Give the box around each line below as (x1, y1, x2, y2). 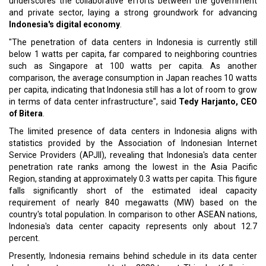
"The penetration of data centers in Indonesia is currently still (9, 37, 257, 47)
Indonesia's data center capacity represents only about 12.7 (9, 221, 257, 231)
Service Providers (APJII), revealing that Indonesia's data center (9, 150, 257, 160)
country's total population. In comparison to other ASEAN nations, (9, 210, 257, 219)
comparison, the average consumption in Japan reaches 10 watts (9, 73, 257, 83)
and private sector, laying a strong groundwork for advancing (9, 8, 257, 17)
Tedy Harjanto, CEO (179, 97, 258, 106)
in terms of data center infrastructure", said (9, 97, 179, 106)
